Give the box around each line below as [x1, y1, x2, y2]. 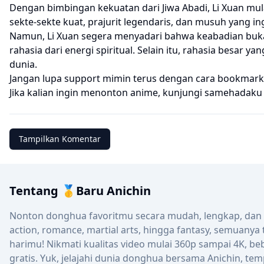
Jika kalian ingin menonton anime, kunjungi [9, 86, 204, 99]
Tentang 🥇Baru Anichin [9, 183, 151, 199]
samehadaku [204, 86, 262, 99]
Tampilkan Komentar [19, 133, 101, 144]
